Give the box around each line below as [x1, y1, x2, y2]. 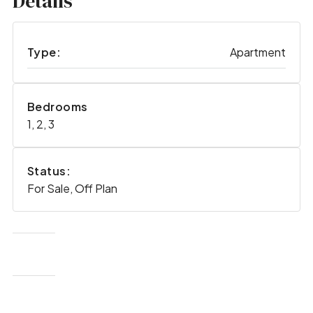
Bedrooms [27, 99, 88, 115]
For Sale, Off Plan [27, 181, 117, 196]
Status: [27, 163, 71, 179]
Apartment [230, 45, 286, 60]
